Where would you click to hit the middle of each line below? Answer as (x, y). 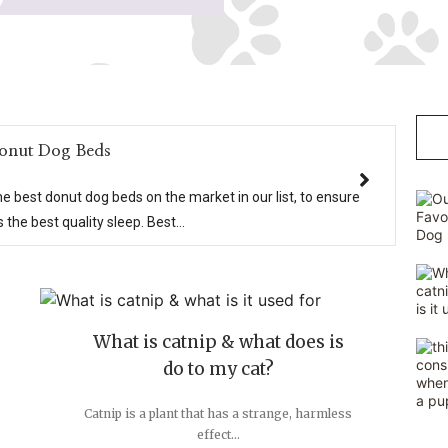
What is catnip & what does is (218, 342)
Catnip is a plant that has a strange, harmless (218, 414)
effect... (218, 435)
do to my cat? (218, 369)
